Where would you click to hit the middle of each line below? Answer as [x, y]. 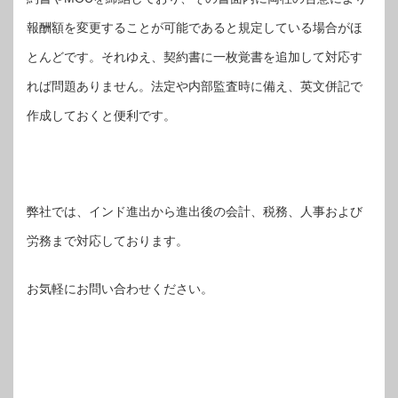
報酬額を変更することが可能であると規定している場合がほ [195, 27]
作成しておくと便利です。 [101, 115]
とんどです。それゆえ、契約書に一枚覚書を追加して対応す [195, 56]
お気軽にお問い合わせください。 [120, 288]
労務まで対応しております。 [107, 240]
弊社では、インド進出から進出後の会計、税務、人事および [195, 211]
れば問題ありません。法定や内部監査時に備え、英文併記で [195, 86]
